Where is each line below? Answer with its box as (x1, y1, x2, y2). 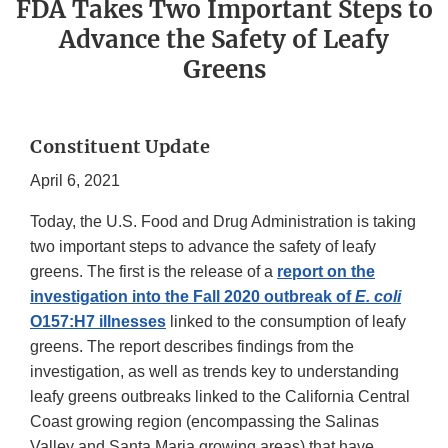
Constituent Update (30, 135, 210, 159)
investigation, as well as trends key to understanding (30, 363, 399, 381)
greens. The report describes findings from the (30, 338, 354, 356)
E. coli (355, 288, 401, 306)
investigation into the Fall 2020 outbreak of (30, 288, 355, 306)
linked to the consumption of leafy (166, 313, 406, 331)
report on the (277, 263, 375, 281)
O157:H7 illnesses (30, 313, 166, 331)
